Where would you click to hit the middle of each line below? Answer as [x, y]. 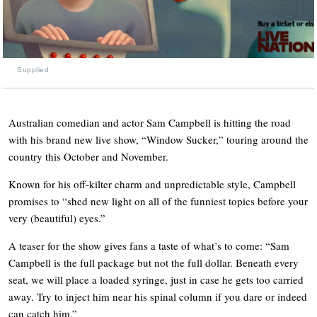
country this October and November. [88, 156]
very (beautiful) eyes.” [57, 218]
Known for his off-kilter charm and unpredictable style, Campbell [152, 184]
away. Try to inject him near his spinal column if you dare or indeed [158, 296]
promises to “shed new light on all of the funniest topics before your [158, 201]
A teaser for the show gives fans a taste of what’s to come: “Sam [149, 245]
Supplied [33, 69]
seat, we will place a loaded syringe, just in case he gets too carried [156, 279]
